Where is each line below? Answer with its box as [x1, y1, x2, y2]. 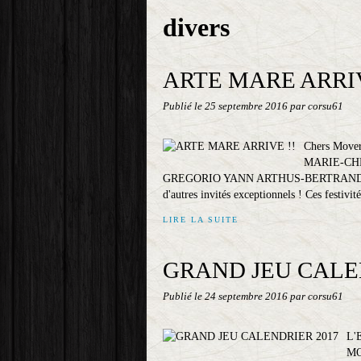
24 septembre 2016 [205, 291, 290, 302]
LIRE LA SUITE [163, 215, 239, 224]
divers [163, 13, 230, 42]
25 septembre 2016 [205, 101, 290, 112]
